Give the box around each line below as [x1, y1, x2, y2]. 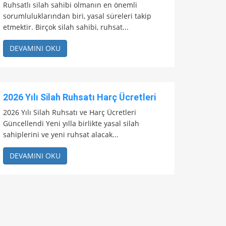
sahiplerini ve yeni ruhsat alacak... [3, 130, 119, 140]
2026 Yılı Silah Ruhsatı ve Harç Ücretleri [3, 107, 136, 118]
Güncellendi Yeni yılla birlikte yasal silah [3, 119, 139, 129]
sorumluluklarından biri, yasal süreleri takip [3, 11, 151, 21]
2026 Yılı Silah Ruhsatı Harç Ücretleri [3, 92, 156, 103]
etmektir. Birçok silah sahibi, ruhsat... [3, 22, 129, 32]
